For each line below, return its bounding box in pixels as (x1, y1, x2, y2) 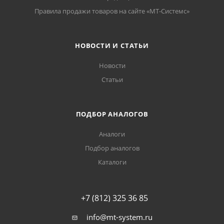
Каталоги (97, 157, 126, 167)
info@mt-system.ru (86, 212, 152, 222)
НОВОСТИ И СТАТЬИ (75, 41, 149, 50)
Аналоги (99, 129, 125, 139)
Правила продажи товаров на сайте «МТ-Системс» (34, 6, 189, 16)
